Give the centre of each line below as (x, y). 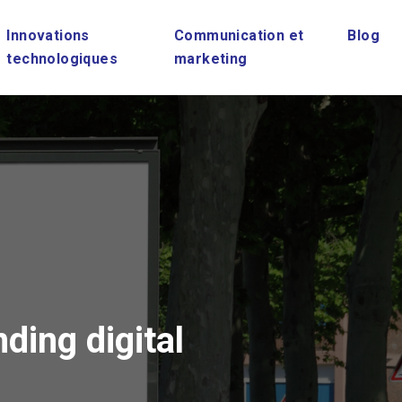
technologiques (62, 59)
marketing (210, 59)
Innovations (48, 35)
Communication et (239, 35)
